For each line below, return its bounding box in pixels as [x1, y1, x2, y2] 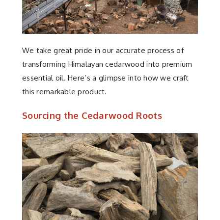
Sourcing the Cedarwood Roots [22, 109, 162, 121]
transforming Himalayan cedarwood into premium [22, 59, 192, 69]
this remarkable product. [22, 86, 107, 96]
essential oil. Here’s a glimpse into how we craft [22, 73, 189, 82]
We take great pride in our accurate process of [22, 45, 184, 55]
